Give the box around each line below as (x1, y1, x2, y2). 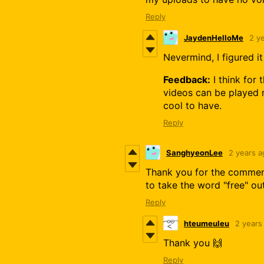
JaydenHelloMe (184, 32, 243, 42)
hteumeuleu (184, 218, 229, 228)
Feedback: (163, 74, 210, 86)
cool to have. (163, 100, 222, 112)
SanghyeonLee (166, 147, 223, 157)
